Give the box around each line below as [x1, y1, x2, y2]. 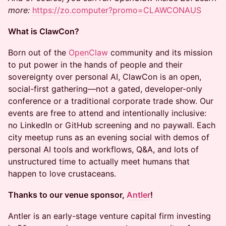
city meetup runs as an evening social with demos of [8, 132, 209, 142]
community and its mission [108, 47, 212, 58]
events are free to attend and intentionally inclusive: [8, 108, 206, 118]
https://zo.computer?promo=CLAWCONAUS [32, 5, 201, 15]
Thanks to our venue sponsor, [8, 190, 127, 200]
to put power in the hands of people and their [8, 60, 183, 70]
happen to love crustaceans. [8, 168, 116, 179]
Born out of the [8, 47, 69, 58]
